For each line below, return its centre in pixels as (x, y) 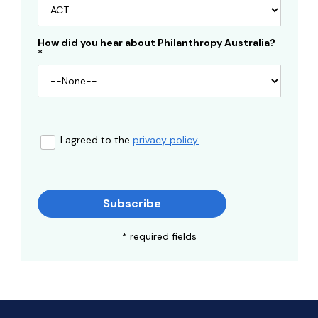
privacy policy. (166, 139)
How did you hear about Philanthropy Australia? (157, 42)
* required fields (159, 236)
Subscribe (132, 203)
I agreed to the (97, 139)
